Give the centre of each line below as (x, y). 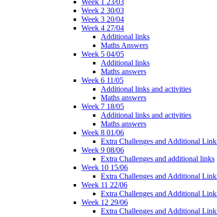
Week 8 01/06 (103, 133)
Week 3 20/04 (103, 19)
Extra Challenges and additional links (158, 159)
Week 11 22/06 (104, 185)
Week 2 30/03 (103, 11)
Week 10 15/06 (105, 168)
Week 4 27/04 (103, 28)
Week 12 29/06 (105, 202)
